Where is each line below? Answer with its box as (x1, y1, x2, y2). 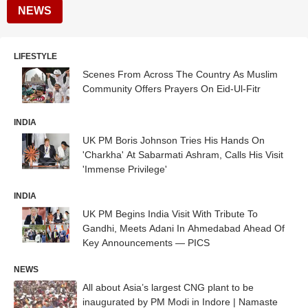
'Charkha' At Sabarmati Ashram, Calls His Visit (82, 148, 283, 160)
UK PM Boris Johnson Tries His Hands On (82, 134, 265, 146)
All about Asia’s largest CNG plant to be (82, 281, 254, 293)
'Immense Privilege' (82, 163, 167, 175)
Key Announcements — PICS (82, 236, 210, 248)
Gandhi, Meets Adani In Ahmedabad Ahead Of (82, 222, 285, 234)
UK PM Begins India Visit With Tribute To (82, 208, 258, 219)
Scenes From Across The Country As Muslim (82, 69, 278, 80)
